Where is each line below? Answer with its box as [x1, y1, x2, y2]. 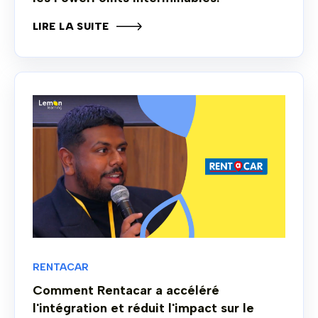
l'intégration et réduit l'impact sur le [33, 300, 254, 316]
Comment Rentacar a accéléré [33, 282, 219, 298]
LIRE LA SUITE [33, 21, 109, 33]
